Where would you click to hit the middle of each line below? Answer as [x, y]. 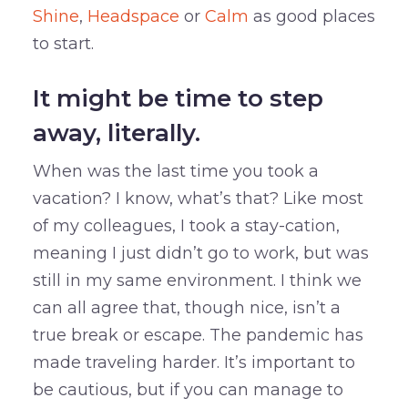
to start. [63, 43]
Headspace [133, 16]
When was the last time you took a [175, 171]
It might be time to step [178, 98]
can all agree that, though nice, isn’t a [186, 307]
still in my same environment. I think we [197, 280]
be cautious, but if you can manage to [188, 389]
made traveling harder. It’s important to [194, 362]
